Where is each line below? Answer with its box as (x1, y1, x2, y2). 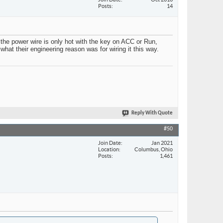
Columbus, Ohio (134, 146, 173, 152)
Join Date (98, 139, 121, 146)
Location (98, 146, 119, 152)
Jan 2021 (151, 139, 173, 146)
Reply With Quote (131, 111, 173, 116)
